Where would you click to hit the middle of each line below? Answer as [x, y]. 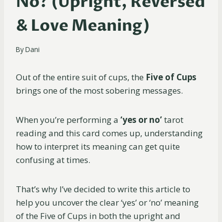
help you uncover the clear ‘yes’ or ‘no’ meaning [107, 203]
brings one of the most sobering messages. [100, 91]
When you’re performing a [68, 120]
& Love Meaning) [83, 26]
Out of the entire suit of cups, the [81, 77]
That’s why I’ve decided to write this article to [103, 189]
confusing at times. [53, 160]
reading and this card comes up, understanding [109, 133]
